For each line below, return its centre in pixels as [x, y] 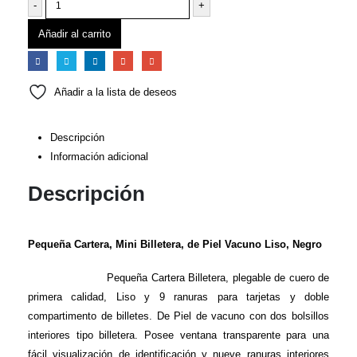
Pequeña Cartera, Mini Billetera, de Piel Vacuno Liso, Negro [175, 245]
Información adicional [99, 157]
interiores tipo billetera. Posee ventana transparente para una [178, 335]
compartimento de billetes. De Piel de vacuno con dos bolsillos [178, 316]
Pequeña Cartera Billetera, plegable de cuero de [218, 277]
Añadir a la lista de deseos [116, 92]
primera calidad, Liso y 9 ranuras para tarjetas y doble [178, 296]
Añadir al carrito [75, 34]
